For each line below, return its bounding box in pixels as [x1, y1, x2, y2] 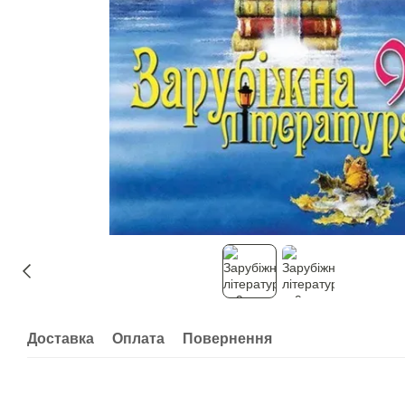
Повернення [183, 330, 272, 346]
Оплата [112, 330, 165, 346]
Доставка [27, 330, 94, 346]
